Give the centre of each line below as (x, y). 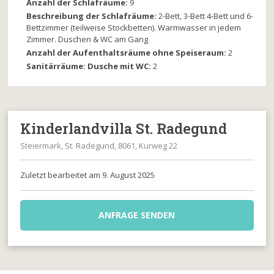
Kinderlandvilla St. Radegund (124, 129)
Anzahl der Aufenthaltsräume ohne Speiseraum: (128, 53)
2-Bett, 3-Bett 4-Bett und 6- (206, 16)
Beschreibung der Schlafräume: (93, 16)
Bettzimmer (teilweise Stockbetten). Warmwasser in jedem (134, 28)
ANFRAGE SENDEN (137, 215)
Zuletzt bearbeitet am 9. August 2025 (88, 175)
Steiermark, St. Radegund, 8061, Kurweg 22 (99, 146)
